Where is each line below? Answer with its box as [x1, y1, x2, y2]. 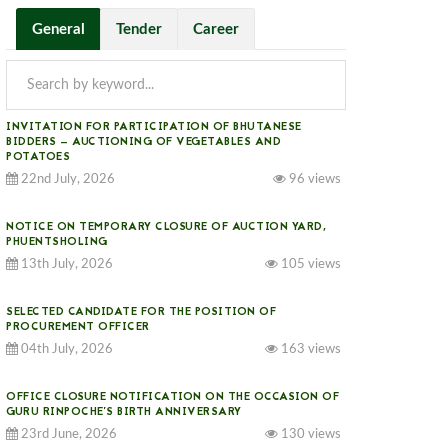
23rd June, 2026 [18, 428, 117, 441]
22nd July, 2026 [18, 173, 115, 186]
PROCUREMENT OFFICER [6, 319, 150, 336]
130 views [278, 428, 341, 441]
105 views [278, 258, 341, 271]
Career [193, 22, 239, 37]
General [32, 22, 85, 37]
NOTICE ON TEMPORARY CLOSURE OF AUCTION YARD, [6, 219, 326, 236]
